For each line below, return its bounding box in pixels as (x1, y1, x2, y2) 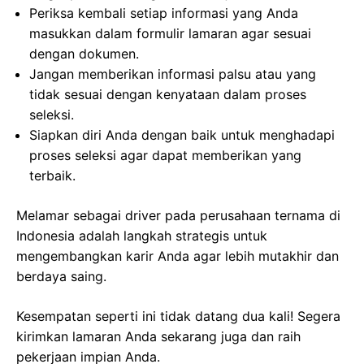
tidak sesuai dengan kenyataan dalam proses (29, 86, 306, 102)
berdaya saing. (16, 268, 106, 284)
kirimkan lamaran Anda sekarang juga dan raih (16, 328, 301, 344)
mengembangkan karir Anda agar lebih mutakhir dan (16, 248, 339, 264)
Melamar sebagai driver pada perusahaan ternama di (16, 207, 340, 223)
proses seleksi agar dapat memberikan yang (29, 147, 301, 163)
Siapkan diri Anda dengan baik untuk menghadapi (29, 127, 335, 143)
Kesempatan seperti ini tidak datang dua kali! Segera (16, 308, 340, 324)
